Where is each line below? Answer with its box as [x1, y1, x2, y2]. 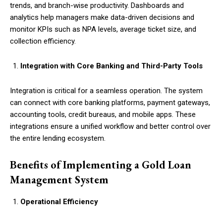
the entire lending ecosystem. [10, 133, 106, 143]
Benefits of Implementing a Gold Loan [10, 157, 191, 172]
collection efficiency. [10, 36, 76, 46]
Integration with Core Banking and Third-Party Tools [20, 61, 203, 70]
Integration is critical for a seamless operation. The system [10, 86, 203, 95]
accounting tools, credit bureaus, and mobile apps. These [10, 110, 196, 119]
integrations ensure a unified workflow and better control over [10, 121, 211, 131]
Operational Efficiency [20, 197, 98, 206]
